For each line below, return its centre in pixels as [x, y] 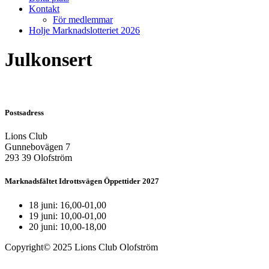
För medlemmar [83, 20]
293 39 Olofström [38, 158]
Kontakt [44, 9]
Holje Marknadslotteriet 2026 [84, 30]
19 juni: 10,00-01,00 [68, 216]
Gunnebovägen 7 [38, 147]
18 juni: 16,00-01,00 [68, 205]
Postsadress [24, 113]
